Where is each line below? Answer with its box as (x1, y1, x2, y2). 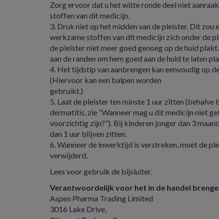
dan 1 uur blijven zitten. (50, 129, 127, 138)
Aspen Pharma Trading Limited (50, 194, 153, 203)
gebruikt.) (50, 86, 83, 95)
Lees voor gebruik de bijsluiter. (50, 167, 152, 176)
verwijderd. (50, 151, 88, 160)
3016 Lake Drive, (50, 204, 107, 214)
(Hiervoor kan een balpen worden (50, 75, 161, 85)
